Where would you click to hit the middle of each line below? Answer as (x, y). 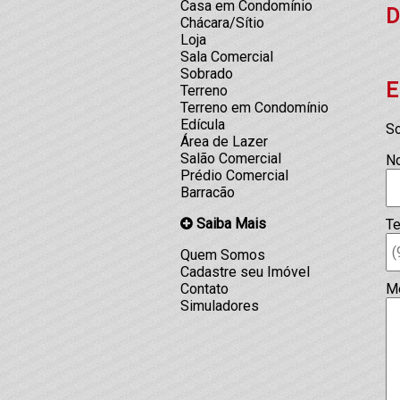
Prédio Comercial (234, 175)
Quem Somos (223, 255)
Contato (204, 289)
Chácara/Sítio (222, 23)
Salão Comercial (231, 158)
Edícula (203, 125)
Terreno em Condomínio (254, 108)
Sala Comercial (227, 57)
